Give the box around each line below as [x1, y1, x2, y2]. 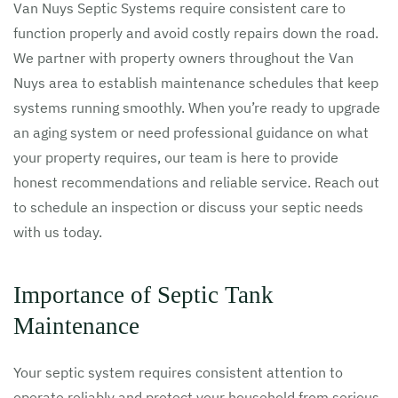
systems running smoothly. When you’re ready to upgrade [13, 99, 380, 116]
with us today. [13, 223, 102, 241]
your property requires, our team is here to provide [13, 148, 338, 166]
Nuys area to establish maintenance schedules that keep [13, 74, 378, 92]
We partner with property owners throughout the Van [13, 49, 354, 67]
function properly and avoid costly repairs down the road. [13, 24, 378, 42]
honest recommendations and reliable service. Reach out [13, 173, 379, 191]
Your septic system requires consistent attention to [13, 363, 343, 381]
